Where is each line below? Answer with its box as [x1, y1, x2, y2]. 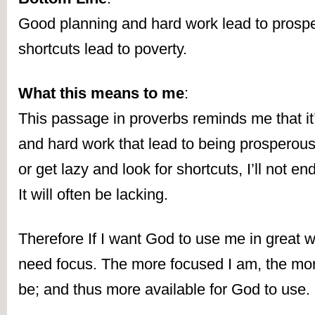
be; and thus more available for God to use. [18, 281, 310, 299]
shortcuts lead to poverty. [18, 40, 187, 58]
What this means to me [18, 84, 184, 103]
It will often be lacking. [18, 186, 168, 204]
